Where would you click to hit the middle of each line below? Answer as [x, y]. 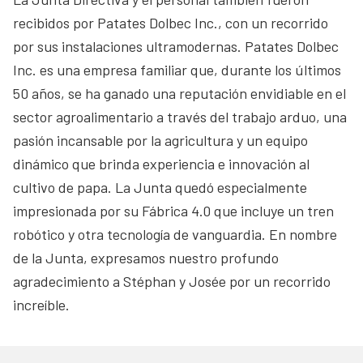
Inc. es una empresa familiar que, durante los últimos [177, 69]
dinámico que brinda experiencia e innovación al [161, 163]
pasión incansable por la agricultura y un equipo [160, 140]
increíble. [41, 304]
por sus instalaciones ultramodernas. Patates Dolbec [176, 46]
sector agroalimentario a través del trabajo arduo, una [180, 116]
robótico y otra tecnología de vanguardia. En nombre [175, 234]
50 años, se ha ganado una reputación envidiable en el [179, 93]
